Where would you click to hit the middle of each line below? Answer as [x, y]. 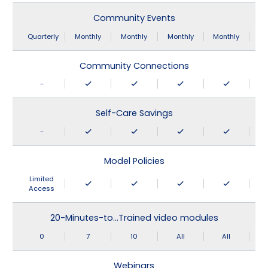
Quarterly [43, 36]
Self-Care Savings [134, 113]
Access [42, 189]
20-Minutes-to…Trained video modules [134, 218]
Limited [42, 179]
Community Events [134, 18]
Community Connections [134, 66]
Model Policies [134, 161]
